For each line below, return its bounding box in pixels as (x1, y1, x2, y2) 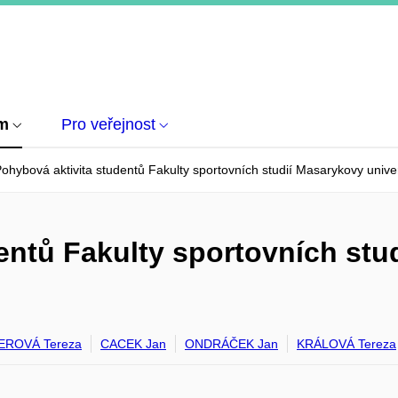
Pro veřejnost (61, 115, 155, 133)
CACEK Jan (100, 337, 166, 351)
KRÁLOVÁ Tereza (297, 337, 396, 351)
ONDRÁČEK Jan (185, 337, 278, 351)
